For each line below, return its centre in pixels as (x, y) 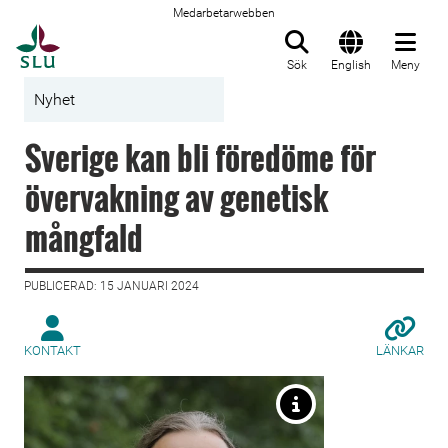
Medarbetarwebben (224, 13)
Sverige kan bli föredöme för (200, 157)
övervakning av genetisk (176, 197)
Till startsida (109, 35)
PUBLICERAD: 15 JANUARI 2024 (111, 286)
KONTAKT (52, 350)
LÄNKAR (400, 350)
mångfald (84, 237)
